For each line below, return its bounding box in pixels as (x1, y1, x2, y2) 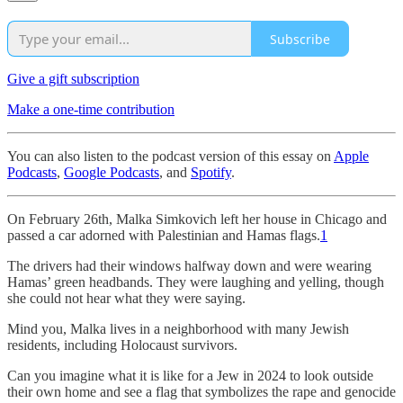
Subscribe (270, 30, 330, 48)
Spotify (191, 165, 231, 181)
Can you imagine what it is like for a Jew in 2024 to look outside (7, 368, 373, 384)
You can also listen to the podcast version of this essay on (7, 148, 334, 165)
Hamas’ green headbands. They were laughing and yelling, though (7, 274, 384, 291)
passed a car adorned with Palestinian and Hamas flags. (7, 228, 320, 244)
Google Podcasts (64, 165, 159, 181)
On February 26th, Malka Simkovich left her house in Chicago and (7, 211, 387, 228)
